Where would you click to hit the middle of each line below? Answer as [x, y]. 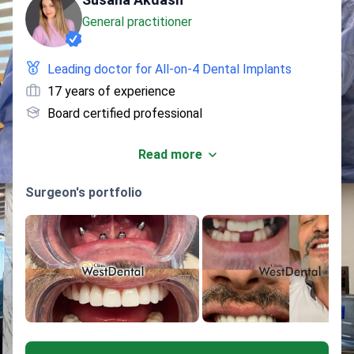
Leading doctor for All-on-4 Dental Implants [169, 69]
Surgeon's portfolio [84, 192]
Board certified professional [125, 113]
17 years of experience [111, 91]
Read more [170, 154]
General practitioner [137, 22]
